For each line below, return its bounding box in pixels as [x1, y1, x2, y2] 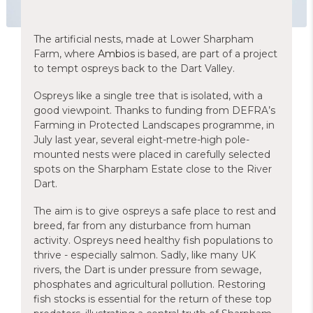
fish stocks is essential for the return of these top [34, 293, 272, 305]
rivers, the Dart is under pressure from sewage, [34, 263, 261, 276]
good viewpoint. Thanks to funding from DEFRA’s [34, 104, 275, 117]
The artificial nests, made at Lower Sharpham [34, 33, 254, 45]
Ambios [98, 48, 135, 60]
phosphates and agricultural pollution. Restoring [34, 278, 265, 291]
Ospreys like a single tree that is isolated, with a [34, 89, 263, 102]
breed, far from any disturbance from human [34, 219, 251, 232]
